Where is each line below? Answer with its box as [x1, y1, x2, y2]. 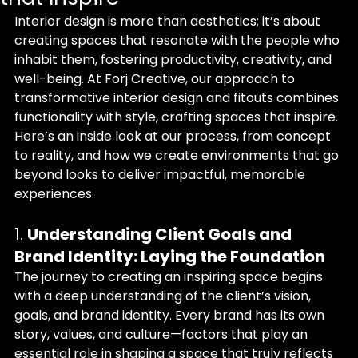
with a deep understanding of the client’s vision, [14, 287, 314, 305]
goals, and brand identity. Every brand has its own [14, 306, 328, 324]
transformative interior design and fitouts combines [14, 89, 342, 107]
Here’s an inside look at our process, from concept [14, 127, 334, 145]
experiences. [14, 185, 94, 203]
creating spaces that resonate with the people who [14, 31, 343, 50]
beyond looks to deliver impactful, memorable [14, 165, 308, 184]
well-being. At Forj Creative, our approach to [14, 70, 298, 88]
